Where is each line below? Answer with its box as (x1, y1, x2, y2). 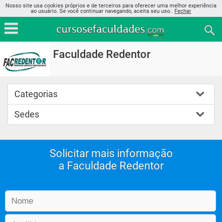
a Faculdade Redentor (58, 160, 164, 172)
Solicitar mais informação (49, 147, 173, 160)
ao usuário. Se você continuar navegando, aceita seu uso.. (31, 8, 174, 14)
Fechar (174, 8, 191, 14)
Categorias (14, 89, 57, 99)
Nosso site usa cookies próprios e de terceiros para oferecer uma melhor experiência (5, 2, 217, 9)
